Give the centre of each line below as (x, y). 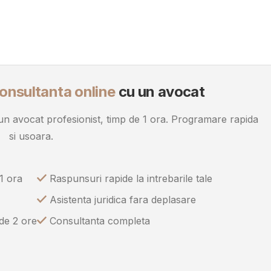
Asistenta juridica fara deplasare (121, 200)
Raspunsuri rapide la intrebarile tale (129, 179)
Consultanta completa (98, 221)
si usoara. (31, 136)
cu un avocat (160, 92)
